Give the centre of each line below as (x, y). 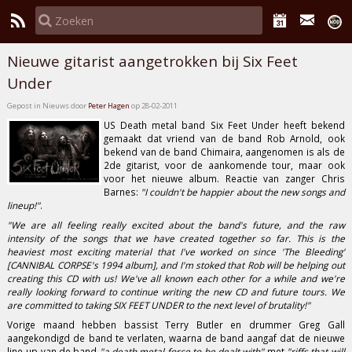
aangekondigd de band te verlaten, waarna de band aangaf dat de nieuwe (176, 338)
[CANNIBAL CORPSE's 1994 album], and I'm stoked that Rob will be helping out (176, 265)
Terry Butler (194, 325)
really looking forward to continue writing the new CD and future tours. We (176, 292)
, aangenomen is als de (292, 151)
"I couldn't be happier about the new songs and (243, 191)
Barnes (120, 191)
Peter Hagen (109, 106)
